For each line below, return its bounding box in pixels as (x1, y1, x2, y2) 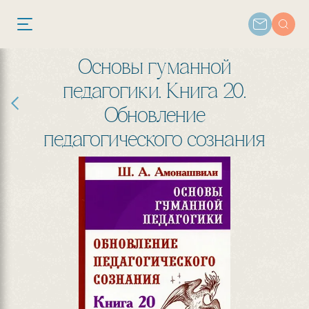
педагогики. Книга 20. (63, 81, 246, 103)
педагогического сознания (44, 130, 265, 152)
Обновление (104, 106, 205, 128)
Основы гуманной (78, 57, 231, 79)
